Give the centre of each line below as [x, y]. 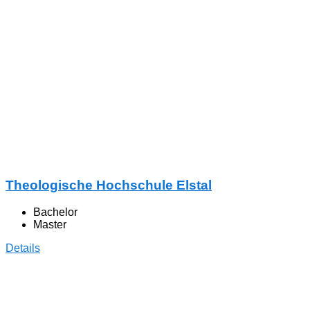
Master [50, 225]
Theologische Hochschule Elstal [109, 185]
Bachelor [55, 212]
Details [23, 248]
